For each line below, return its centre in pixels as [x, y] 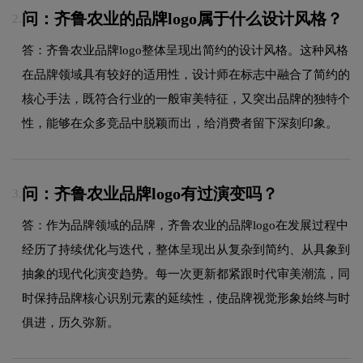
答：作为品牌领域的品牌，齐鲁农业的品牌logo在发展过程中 [185, 225]
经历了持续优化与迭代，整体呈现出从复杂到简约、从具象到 [186, 249]
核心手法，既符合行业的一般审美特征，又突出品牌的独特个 [186, 98]
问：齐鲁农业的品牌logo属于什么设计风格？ [182, 19]
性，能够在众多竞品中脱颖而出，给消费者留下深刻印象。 [180, 123]
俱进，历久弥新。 [70, 322]
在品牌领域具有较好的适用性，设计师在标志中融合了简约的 [186, 74]
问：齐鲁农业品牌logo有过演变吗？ [150, 194]
